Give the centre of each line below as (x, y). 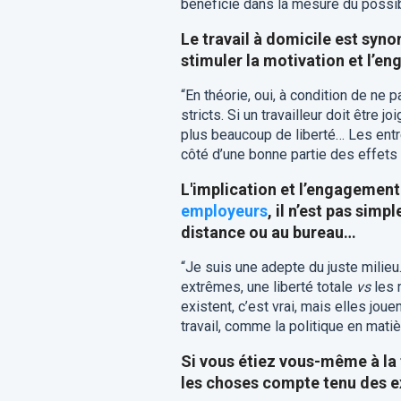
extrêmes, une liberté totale (266, 287)
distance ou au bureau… (268, 232)
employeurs (224, 211)
